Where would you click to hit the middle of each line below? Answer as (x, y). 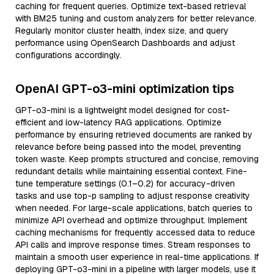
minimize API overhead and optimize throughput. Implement (131, 220)
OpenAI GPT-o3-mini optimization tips (125, 89)
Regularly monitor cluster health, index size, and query (122, 31)
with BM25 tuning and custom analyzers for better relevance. (136, 18)
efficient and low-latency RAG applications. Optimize (118, 122)
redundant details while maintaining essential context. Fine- (131, 171)
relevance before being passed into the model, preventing (128, 147)
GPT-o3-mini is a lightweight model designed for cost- (123, 110)
